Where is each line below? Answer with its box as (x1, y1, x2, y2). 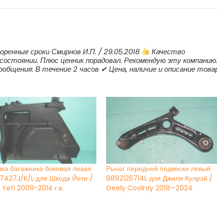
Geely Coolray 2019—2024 (106, 183, 193, 193)
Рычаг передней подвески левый (106, 163, 211, 173)
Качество (150, 46, 186, 57)
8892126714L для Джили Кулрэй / (106, 173, 213, 183)
